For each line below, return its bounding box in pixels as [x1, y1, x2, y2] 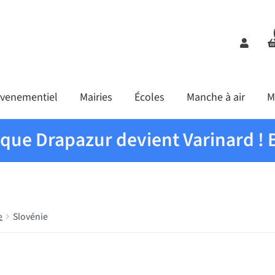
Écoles [134, 90, 165, 106]
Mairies [79, 90, 112, 106]
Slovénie [13, 209, 48, 223]
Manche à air [186, 90, 245, 106]
